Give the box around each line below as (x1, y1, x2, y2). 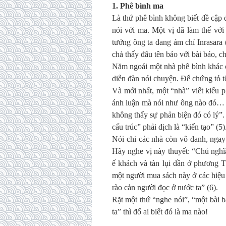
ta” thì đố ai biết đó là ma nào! (112, 207, 208, 216)
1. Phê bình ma (112, 2, 163, 10)
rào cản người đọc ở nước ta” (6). (112, 183, 218, 192)
